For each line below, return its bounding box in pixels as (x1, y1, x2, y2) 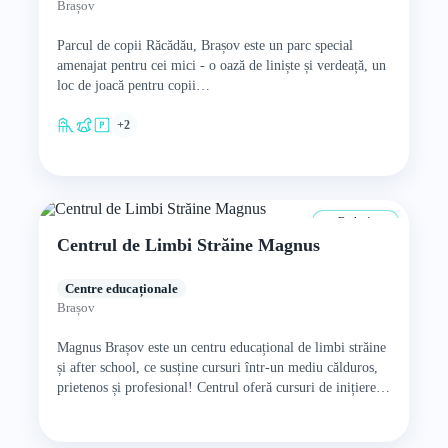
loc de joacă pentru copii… (56, 78, 210, 93)
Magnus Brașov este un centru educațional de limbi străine (56, 340, 386, 355)
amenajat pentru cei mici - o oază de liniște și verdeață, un (56, 58, 386, 73)
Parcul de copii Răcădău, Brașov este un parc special (56, 38, 353, 53)
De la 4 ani (335, 215, 389, 227)
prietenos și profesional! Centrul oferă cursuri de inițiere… (56, 380, 390, 395)
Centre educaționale (64, 281, 178, 296)
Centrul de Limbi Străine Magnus (56, 235, 320, 255)
